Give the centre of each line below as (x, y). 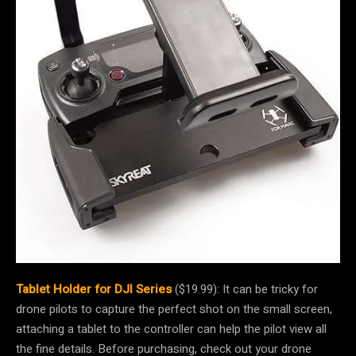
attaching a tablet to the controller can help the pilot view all (171, 329)
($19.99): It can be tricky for (245, 289)
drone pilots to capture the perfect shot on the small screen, (174, 309)
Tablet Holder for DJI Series (94, 289)
